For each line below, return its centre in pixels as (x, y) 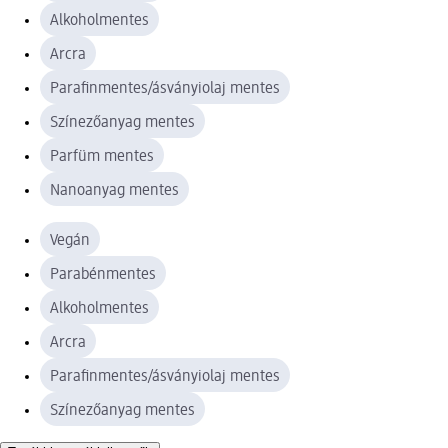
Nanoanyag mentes (114, 190)
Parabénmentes (103, 274)
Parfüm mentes (102, 156)
